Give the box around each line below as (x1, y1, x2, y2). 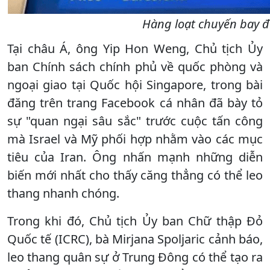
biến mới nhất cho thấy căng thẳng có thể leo (7, 166, 263, 183)
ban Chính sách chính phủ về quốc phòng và (7, 58, 263, 75)
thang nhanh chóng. (7, 184, 119, 201)
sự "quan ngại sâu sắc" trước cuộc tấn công (7, 112, 263, 129)
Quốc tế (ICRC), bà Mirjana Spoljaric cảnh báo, (7, 230, 263, 247)
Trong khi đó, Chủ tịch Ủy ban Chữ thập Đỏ (7, 212, 263, 229)
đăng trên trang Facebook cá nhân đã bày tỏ (7, 94, 263, 111)
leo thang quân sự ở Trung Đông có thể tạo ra (7, 248, 263, 265)
